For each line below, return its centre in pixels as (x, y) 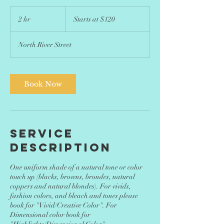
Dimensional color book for (50, 215)
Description (61, 147)
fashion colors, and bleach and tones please (74, 196)
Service (42, 133)
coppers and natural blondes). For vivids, (70, 186)
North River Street (45, 45)
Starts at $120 (94, 19)
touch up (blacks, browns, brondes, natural (72, 177)
